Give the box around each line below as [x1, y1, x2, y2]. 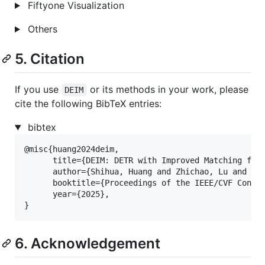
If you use [15, 83, 62, 96]
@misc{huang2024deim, [24, 144, 119, 154]
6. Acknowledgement [15, 235, 160, 253]
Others [24, 22, 57, 35]
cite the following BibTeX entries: [15, 98, 161, 110]
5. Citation [15, 50, 85, 67]
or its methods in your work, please [86, 83, 251, 96]
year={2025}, [24, 189, 109, 199]
